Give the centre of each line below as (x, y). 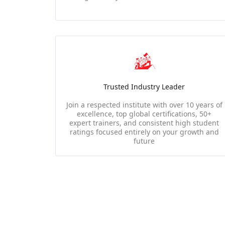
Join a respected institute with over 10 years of (144, 105)
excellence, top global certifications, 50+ (144, 114)
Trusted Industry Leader (144, 87)
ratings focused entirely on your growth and (144, 132)
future (144, 141)
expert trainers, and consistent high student (144, 123)
